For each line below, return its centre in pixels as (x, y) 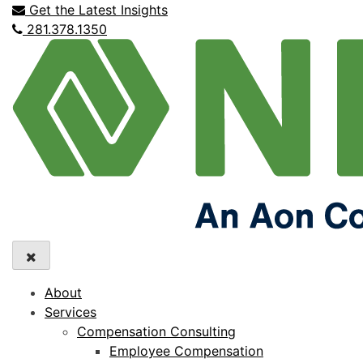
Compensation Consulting (156, 331)
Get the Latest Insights (96, 10)
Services (70, 312)
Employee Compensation (186, 350)
